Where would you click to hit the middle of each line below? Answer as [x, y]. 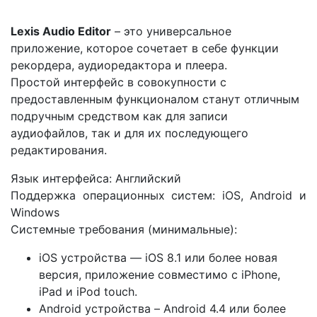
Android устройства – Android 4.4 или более [162, 308]
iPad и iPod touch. [88, 291]
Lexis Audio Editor [61, 31]
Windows [35, 212]
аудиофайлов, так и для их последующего [129, 133]
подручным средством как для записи [119, 116]
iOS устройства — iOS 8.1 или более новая [158, 257]
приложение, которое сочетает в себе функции [145, 48]
